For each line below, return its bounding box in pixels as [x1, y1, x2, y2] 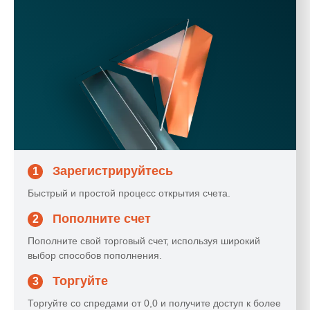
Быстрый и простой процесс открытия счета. [28, 187, 230, 199]
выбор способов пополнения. [28, 249, 162, 261]
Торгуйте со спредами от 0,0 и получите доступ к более [28, 297, 281, 309]
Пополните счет [53, 211, 151, 226]
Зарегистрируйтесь [53, 163, 173, 178]
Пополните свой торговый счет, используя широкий [28, 235, 260, 246]
